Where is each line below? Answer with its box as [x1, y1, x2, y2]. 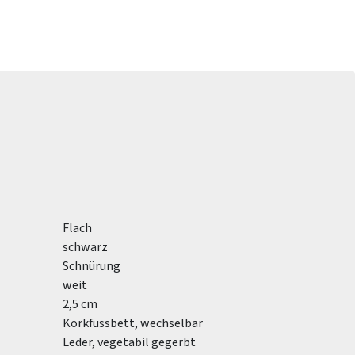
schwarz [63, 239, 108, 256]
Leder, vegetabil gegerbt [63, 334, 196, 351]
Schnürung [63, 258, 120, 275]
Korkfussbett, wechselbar [63, 315, 203, 332]
